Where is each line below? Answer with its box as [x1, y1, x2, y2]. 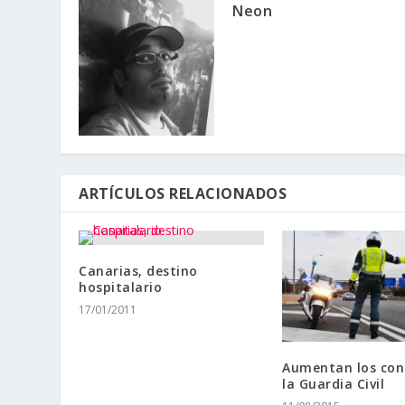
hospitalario [79, 278, 163, 296]
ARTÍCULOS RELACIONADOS [79, 183, 287, 203]
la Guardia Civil [282, 374, 385, 392]
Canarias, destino [79, 261, 198, 279]
